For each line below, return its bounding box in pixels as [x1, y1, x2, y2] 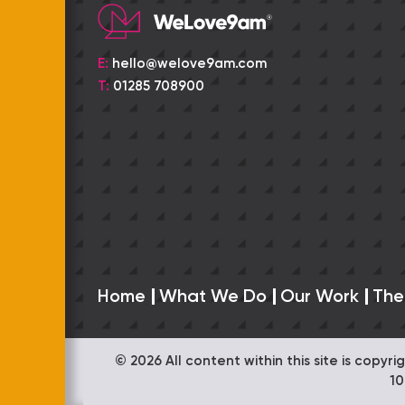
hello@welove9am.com [112, 57, 267, 71]
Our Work [280, 287, 359, 306]
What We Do [159, 287, 267, 306]
